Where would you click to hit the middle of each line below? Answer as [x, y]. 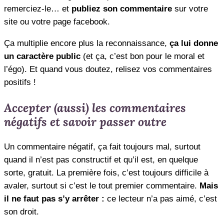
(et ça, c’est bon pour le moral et [142, 56]
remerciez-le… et [38, 8]
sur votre [190, 8]
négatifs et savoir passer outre [85, 122]
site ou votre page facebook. [57, 21]
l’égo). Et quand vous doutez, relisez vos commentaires [108, 69]
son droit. [21, 211]
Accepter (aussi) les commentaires [95, 108]
